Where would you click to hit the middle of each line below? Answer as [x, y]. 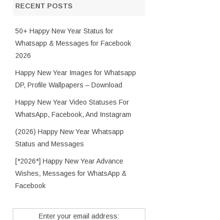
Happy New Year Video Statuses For [72, 102]
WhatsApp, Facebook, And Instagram [73, 114]
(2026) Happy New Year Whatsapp [69, 132]
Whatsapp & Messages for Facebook [73, 43]
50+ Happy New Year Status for [64, 31]
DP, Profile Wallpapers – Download [69, 85]
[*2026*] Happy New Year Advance [69, 161]
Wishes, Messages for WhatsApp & [71, 173]
